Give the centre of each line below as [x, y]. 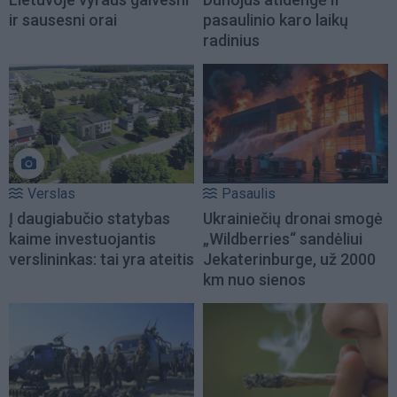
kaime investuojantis [82, 238]
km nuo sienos [254, 279]
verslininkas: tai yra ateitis [101, 259]
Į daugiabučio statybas [90, 218]
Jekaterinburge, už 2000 [289, 259]
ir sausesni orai [63, 20]
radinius [231, 41]
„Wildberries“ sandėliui [283, 238]
